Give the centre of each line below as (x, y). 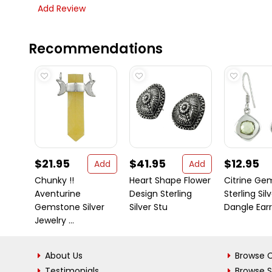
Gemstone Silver (70, 207)
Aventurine (58, 194)
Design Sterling (161, 194)
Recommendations (96, 49)
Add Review (62, 8)
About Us (64, 256)
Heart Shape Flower (170, 180)
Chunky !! (54, 180)
